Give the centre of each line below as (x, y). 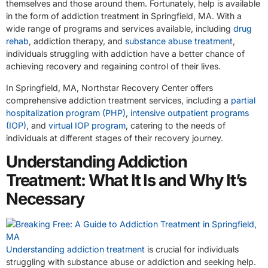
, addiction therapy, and (77, 41)
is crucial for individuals (192, 249)
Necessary (45, 199)
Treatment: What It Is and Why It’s (127, 180)
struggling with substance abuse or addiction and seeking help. (131, 261)
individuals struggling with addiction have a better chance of (125, 54)
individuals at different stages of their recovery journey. (115, 138)
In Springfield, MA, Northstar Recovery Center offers (109, 87)
